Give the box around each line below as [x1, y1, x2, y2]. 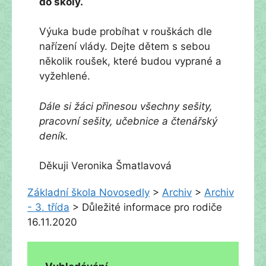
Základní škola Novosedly [27, 186, 150, 198]
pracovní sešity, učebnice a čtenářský [39, 115, 217, 127]
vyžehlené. [39, 70, 90, 82]
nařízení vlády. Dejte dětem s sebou [39, 40, 210, 52]
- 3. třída [27, 201, 69, 213]
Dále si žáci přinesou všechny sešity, [39, 100, 213, 112]
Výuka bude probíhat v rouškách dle [39, 26, 212, 37]
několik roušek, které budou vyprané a [39, 55, 221, 67]
